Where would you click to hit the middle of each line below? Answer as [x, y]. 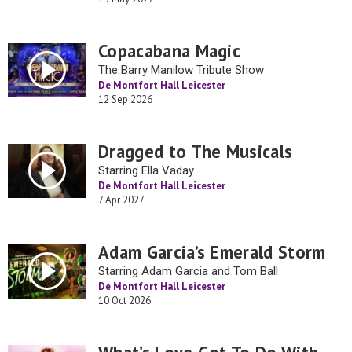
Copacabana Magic [170, 51]
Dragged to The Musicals [196, 151]
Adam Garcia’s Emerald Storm [212, 252]
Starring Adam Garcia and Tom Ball [188, 271]
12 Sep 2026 [125, 99]
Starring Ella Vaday [146, 170]
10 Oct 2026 [125, 301]
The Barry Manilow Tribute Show [181, 70]
